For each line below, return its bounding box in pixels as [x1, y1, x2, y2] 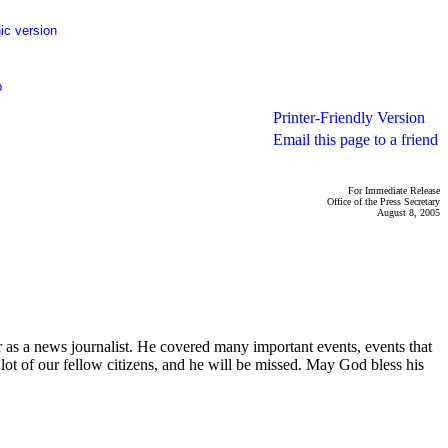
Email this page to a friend [273, 131, 438, 148]
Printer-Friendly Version [273, 109, 425, 126]
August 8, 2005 [377, 207, 440, 218]
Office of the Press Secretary [327, 196, 440, 207]
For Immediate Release [348, 185, 440, 196]
